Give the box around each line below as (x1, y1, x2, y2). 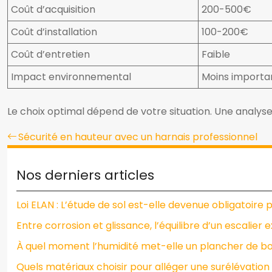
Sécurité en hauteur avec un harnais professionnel (18, 130, 257, 144)
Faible (202, 47, 230, 61)
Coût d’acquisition (11, 2, 95, 16)
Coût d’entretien (11, 47, 90, 61)
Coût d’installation (11, 25, 97, 39)
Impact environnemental (11, 70, 131, 84)
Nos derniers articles (16, 166, 154, 185)
